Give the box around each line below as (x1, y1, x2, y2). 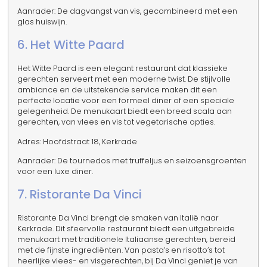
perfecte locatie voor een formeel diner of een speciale (17, 95, 235, 106)
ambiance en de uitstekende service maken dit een (17, 85, 218, 95)
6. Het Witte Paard (17, 36, 125, 54)
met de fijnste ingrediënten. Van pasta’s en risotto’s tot (17, 245, 225, 256)
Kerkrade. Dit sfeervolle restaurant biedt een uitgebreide (17, 223, 235, 234)
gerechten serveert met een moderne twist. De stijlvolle (17, 74, 231, 85)
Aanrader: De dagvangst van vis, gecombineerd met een (17, 5, 238, 16)
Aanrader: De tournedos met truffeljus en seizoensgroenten (17, 155, 247, 166)
